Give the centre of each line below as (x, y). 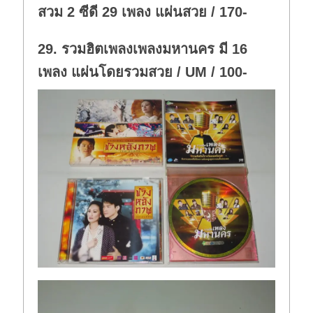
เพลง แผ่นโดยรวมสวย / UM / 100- (143, 72)
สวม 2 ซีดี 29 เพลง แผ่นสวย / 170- (143, 12)
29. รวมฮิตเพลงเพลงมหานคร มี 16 (143, 49)
